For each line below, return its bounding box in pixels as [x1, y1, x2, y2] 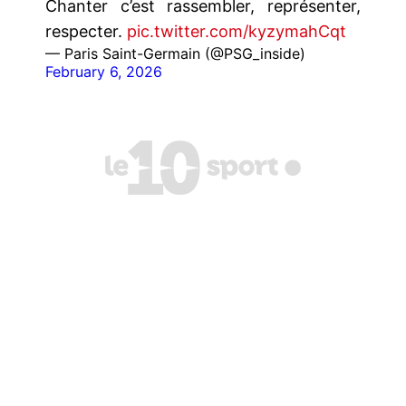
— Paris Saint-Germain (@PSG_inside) [45, 43, 305, 63]
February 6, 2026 [45, 62, 162, 81]
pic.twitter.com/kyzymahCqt [127, 21, 346, 41]
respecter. [45, 21, 127, 41]
